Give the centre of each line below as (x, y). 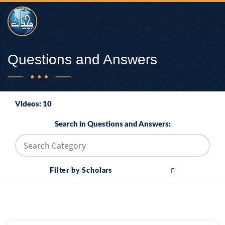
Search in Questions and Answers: (113, 124)
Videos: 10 (33, 104)
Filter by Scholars (81, 171)
